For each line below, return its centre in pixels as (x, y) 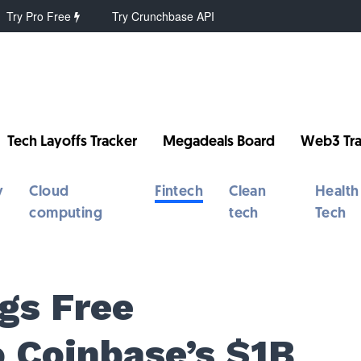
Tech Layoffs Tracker (73, 142)
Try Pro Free (41, 16)
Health (337, 192)
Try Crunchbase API (164, 16)
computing (66, 214)
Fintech (179, 192)
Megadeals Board (219, 142)
